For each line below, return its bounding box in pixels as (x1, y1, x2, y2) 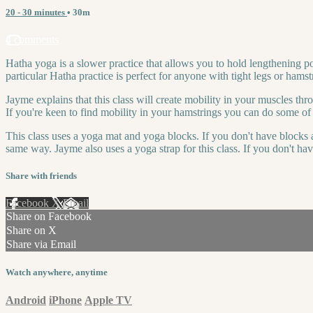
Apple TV (85, 293, 132, 306)
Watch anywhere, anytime (6, 267, 108, 278)
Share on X (6, 224, 57, 237)
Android (6, 293, 46, 306)
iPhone (49, 293, 82, 306)
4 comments (6, 33, 59, 45)
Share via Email (6, 238, 76, 251)
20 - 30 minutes (6, 6, 67, 17)
